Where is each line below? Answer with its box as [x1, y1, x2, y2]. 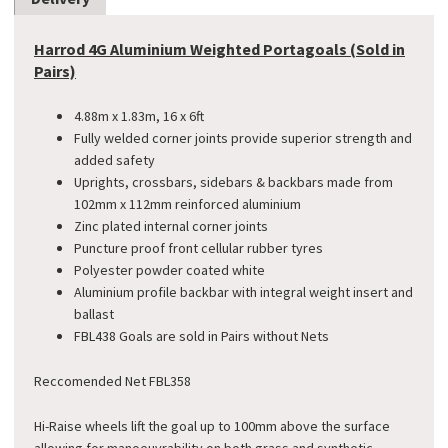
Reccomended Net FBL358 [34, 372, 191, 391]
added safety [74, 151, 155, 170]
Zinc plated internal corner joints [74, 217, 268, 236]
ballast [74, 305, 114, 324]
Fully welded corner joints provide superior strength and [74, 129, 412, 148]
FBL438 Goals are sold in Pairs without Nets [74, 327, 329, 346]
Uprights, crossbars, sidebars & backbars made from [74, 173, 393, 192]
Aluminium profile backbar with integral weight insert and [74, 283, 413, 302]
